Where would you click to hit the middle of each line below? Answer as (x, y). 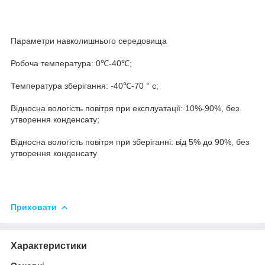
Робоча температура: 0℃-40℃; (71, 63)
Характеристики (49, 245)
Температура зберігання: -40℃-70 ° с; (85, 85)
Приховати (34, 207)
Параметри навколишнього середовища (89, 41)
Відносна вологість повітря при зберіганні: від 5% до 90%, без (130, 142)
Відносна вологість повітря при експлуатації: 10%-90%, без (125, 108)
